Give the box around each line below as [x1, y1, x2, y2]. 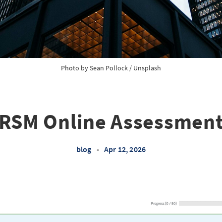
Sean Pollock [90, 63, 128, 72]
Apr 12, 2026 [104, 144, 146, 154]
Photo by [61, 63, 90, 72]
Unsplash [133, 63, 161, 72]
